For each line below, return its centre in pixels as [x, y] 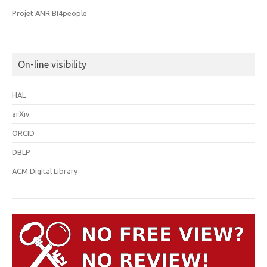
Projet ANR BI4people [50, 13]
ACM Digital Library [45, 171]
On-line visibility [52, 65]
